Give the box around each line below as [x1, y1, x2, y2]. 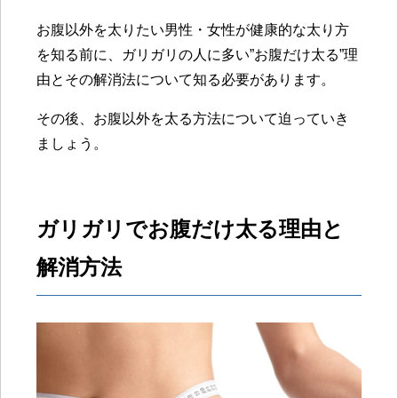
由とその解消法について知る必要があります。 [36, 72, 335, 88]
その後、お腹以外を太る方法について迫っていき [36, 111, 349, 127]
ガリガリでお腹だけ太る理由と [36, 217, 344, 242]
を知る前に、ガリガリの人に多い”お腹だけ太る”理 [36, 47, 358, 63]
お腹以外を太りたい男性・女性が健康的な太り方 [36, 22, 349, 38]
